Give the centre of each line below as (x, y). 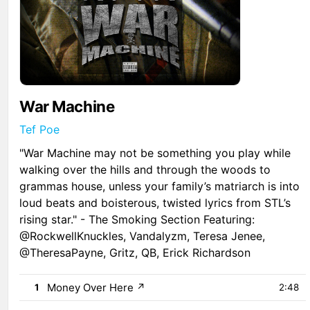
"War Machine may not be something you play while (155, 153)
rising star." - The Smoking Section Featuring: (137, 219)
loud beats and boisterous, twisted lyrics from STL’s (155, 202)
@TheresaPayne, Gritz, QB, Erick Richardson (135, 252)
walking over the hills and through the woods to (145, 169)
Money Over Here (91, 287)
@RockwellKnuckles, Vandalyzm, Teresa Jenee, (143, 236)
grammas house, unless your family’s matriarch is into (160, 186)
